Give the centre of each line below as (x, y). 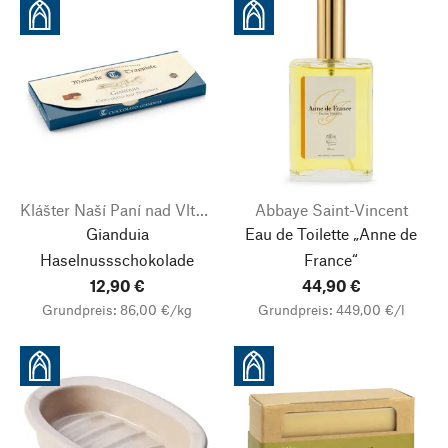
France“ (331, 259)
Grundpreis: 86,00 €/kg (117, 309)
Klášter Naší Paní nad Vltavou (202, 209)
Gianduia (117, 233)
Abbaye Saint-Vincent (331, 209)
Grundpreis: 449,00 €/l (331, 309)
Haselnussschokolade (117, 259)
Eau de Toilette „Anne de (331, 233)
